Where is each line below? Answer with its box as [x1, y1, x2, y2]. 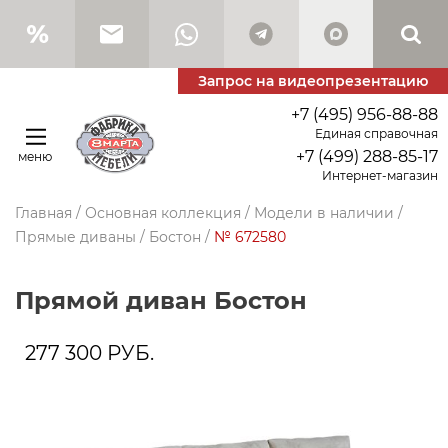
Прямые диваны [15, 228, 136, 246]
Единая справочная [315, 126, 438, 141]
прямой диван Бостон [34, 286, 307, 315]
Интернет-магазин [322, 168, 438, 183]
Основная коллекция [85, 204, 241, 222]
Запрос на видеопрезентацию [198, 72, 428, 90]
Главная [15, 204, 72, 222]
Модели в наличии [254, 204, 394, 222]
